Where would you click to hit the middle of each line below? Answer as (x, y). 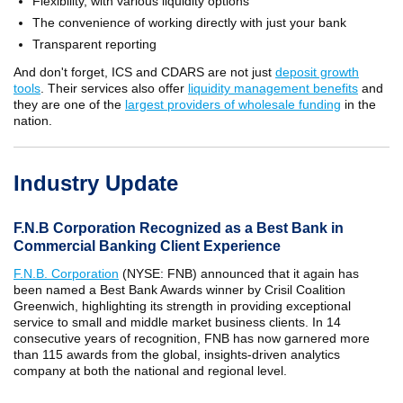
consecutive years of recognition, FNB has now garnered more (192, 338)
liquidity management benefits (273, 88)
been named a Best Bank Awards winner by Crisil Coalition (179, 290)
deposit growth (317, 72)
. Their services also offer (114, 88)
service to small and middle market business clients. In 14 (177, 322)
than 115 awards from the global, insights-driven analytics (177, 354)
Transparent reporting (94, 44)
